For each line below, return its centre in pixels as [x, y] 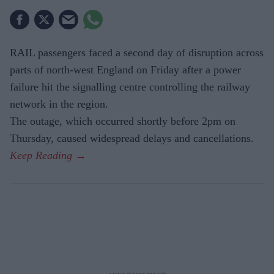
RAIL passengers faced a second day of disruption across [137, 53]
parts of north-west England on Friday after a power [125, 70]
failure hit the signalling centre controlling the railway [130, 87]
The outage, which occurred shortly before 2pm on [123, 121]
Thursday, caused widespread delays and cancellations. [132, 139]
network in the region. [59, 104]
